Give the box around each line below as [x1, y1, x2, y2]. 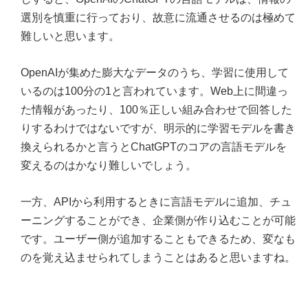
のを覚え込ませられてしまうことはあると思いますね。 [21, 252, 296, 264]
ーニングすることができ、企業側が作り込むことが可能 [21, 214, 296, 227]
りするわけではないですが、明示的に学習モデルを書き [21, 122, 296, 135]
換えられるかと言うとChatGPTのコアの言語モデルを [21, 141, 287, 153]
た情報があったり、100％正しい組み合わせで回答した [21, 104, 292, 116]
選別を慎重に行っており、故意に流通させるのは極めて [21, 12, 296, 24]
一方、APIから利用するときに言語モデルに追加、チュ [21, 196, 291, 208]
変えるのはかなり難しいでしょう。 [21, 159, 197, 172]
